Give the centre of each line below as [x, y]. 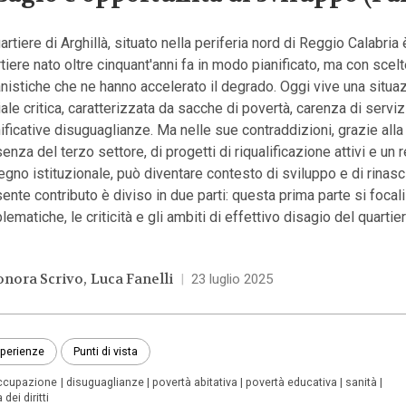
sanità [362, 382]
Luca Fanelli [132, 279]
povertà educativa [292, 382]
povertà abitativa [194, 382]
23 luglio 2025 [232, 279]
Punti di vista [105, 352]
